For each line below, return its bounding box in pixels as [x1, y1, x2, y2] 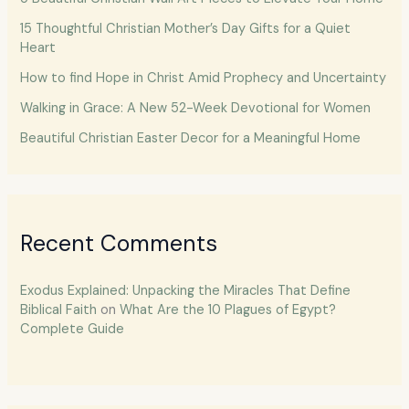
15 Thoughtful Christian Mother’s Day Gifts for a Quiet [20, 19, 351, 37]
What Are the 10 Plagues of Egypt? [120, 301, 337, 320]
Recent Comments [20, 227, 218, 258]
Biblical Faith [20, 301, 98, 320]
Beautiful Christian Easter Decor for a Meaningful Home [20, 129, 362, 147]
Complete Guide [20, 320, 125, 339]
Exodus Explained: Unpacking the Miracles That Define [20, 282, 351, 300]
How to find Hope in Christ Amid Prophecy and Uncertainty [20, 68, 387, 87]
